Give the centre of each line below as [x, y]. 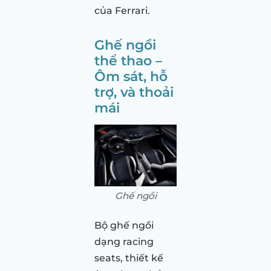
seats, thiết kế [129, 258]
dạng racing [124, 241]
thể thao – [128, 60]
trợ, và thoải [134, 92]
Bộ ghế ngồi [124, 225]
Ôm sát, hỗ [131, 76]
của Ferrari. [122, 10]
